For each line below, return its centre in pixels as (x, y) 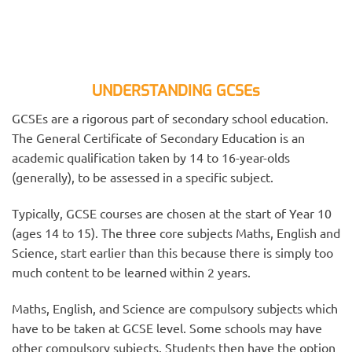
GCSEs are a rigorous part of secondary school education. (170, 117)
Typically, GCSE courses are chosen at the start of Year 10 (172, 213)
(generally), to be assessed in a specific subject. (143, 176)
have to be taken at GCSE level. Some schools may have (167, 327)
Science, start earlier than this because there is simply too (172, 252)
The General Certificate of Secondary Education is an (158, 137)
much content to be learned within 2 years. (131, 271)
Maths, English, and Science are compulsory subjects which (175, 308)
